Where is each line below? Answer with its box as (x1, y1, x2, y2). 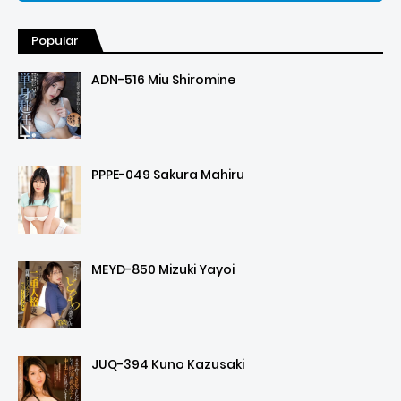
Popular (31, 32, 79, 50)
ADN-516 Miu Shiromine (91, 71, 235, 90)
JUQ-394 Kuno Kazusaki (91, 355, 244, 374)
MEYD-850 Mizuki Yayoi (91, 260, 235, 279)
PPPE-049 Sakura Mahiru (91, 166, 244, 184)
